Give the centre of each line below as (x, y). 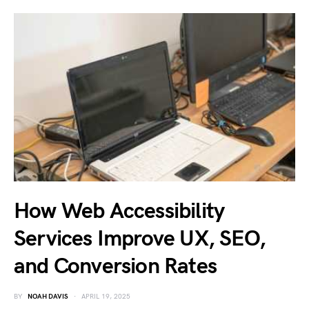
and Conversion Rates (115, 266)
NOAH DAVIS (48, 296)
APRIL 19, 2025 (106, 296)
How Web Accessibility (119, 211)
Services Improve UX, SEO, (140, 239)
